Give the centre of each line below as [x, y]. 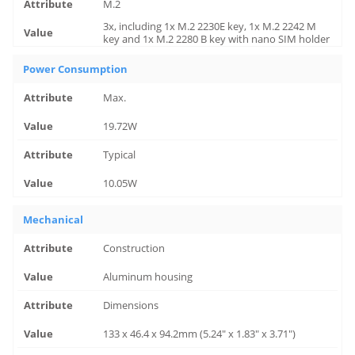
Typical [120, 155]
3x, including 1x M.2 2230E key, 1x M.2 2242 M [210, 26]
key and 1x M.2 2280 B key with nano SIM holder [217, 38]
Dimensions [131, 305]
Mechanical [53, 219]
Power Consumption [76, 69]
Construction [134, 248]
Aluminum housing [148, 277]
